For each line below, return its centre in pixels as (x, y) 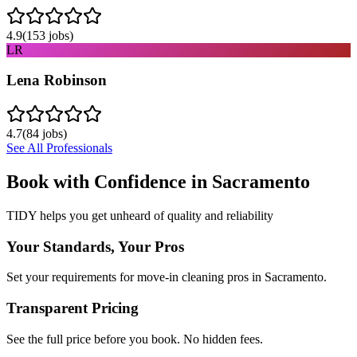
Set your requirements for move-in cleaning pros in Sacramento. (167, 277)
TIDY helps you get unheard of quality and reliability (140, 215)
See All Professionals (59, 148)
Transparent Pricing (73, 308)
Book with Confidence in (109, 181)
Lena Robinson (57, 80)
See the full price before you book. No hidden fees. (135, 339)
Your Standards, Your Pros (95, 246)
